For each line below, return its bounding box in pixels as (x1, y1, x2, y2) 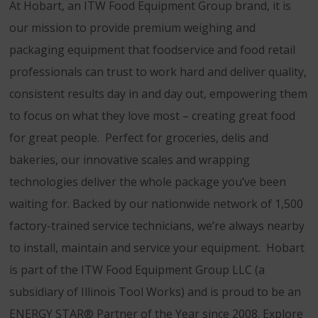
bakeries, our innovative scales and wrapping (9, 152, 250, 168)
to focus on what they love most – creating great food (9, 108, 295, 124)
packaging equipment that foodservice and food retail (9, 42, 295, 57)
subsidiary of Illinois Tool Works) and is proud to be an (9, 284, 301, 300)
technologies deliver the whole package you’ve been (9, 174, 286, 190)
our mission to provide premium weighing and (9, 20, 256, 35)
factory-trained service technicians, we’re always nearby (9, 218, 305, 234)
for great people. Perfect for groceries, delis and (9, 130, 268, 146)
